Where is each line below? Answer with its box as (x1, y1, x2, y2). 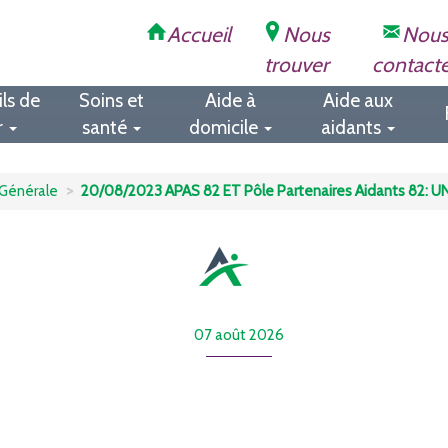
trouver (263, 52, 329, 77)
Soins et (79, 89, 144, 112)
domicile (189, 116, 262, 139)
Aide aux (322, 89, 393, 112)
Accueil (166, 22, 231, 47)
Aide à (205, 89, 256, 112)
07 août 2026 (194, 325, 284, 344)
